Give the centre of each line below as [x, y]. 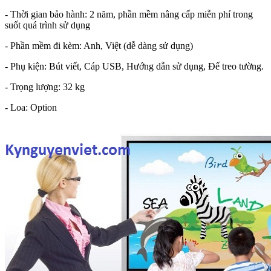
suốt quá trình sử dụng [47, 25]
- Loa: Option [31, 108]
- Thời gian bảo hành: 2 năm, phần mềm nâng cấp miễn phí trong [129, 15]
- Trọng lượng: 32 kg [45, 87]
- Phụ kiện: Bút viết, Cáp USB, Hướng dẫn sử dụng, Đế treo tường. [134, 67]
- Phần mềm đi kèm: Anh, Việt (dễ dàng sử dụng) [99, 46]
